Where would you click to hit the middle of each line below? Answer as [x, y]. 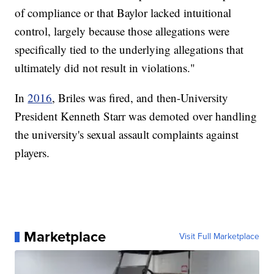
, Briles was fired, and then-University [140, 98]
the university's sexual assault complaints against [127, 135]
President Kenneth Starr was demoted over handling [136, 116]
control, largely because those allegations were [122, 31]
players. [32, 153]
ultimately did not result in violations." [105, 68]
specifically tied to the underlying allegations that [129, 50]
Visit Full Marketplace [219, 237]
